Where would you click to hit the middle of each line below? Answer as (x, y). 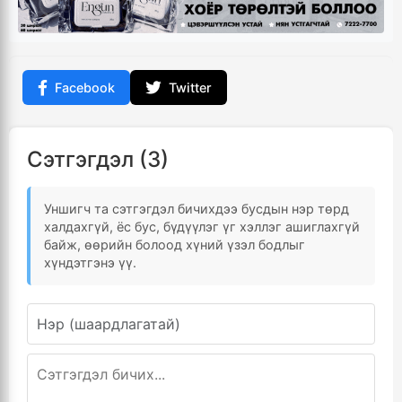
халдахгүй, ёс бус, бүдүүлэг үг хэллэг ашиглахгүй (202, 226)
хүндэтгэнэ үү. (90, 262)
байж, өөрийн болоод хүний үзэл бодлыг (175, 244)
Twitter (190, 87)
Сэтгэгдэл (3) (98, 159)
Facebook (85, 87)
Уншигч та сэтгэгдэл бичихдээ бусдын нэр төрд (197, 208)
